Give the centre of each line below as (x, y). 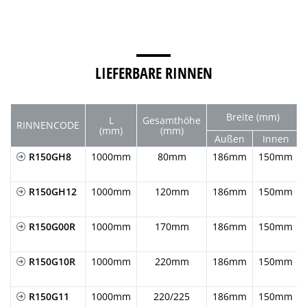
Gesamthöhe (172, 120)
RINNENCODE (48, 125)
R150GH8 (49, 156)
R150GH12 (51, 191)
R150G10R (51, 261)
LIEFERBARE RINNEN (153, 72)
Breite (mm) (253, 116)
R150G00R (51, 226)
